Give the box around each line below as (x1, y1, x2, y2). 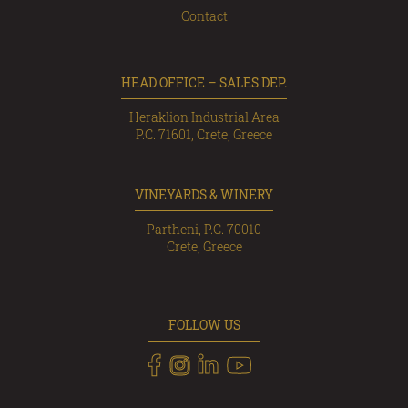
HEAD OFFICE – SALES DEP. (121, 73, 287, 91)
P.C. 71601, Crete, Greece (136, 125, 272, 143)
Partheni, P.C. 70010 (147, 219, 261, 238)
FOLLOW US (168, 315, 240, 333)
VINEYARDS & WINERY (135, 185, 273, 203)
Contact (180, 6, 228, 25)
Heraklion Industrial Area (128, 107, 280, 126)
